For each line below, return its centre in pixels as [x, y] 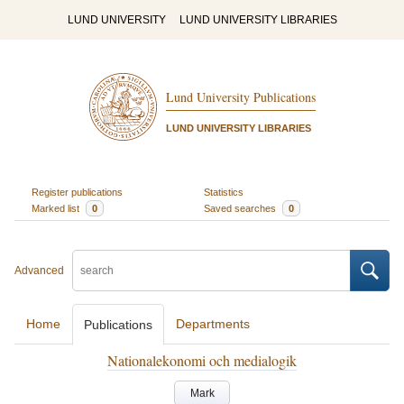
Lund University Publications [240, 97]
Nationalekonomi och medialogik [202, 360]
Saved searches [241, 208]
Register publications [77, 192]
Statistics [224, 192]
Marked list [56, 208]
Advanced [39, 271]
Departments [213, 324]
